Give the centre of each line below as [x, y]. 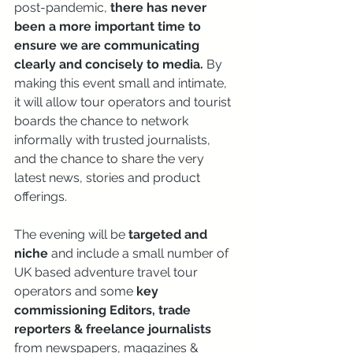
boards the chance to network [103, 121]
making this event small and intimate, [122, 83]
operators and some [75, 291]
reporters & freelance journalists [114, 329]
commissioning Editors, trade [104, 310]
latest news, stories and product [109, 178]
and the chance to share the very [111, 159]
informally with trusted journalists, [114, 140]
